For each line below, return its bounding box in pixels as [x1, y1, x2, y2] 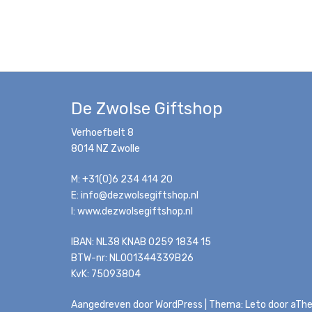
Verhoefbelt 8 [71, 127, 134, 139]
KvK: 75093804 [71, 268, 141, 280]
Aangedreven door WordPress [71, 299, 203, 311]
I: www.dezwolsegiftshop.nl [71, 205, 193, 217]
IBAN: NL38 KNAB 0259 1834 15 [71, 236, 211, 248]
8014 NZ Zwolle [71, 143, 140, 155]
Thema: [209, 299, 245, 311]
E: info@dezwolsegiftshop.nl [71, 189, 198, 201]
